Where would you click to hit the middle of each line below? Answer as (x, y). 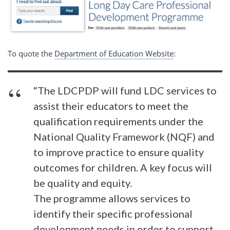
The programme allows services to (112, 198)
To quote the (31, 53)
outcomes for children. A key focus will (123, 167)
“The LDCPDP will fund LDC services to (125, 90)
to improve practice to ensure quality (119, 152)
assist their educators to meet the (111, 106)
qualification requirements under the (119, 121)
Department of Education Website (114, 53)
